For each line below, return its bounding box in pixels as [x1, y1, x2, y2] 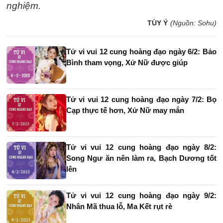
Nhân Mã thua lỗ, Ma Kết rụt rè [66, 202, 172, 211]
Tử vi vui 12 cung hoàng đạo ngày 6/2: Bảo [66, 47, 217, 56]
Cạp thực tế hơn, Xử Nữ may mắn [66, 106, 184, 115]
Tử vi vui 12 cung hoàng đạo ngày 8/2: [66, 143, 217, 152]
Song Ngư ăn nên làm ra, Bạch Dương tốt [66, 154, 217, 163]
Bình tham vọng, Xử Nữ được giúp [66, 58, 188, 67]
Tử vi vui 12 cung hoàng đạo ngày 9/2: [66, 191, 217, 200]
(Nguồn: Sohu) [170, 19, 217, 27]
